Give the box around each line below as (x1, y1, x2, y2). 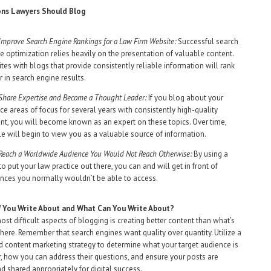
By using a (192, 149, 228, 159)
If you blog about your (148, 93, 223, 103)
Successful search (176, 36, 238, 47)
